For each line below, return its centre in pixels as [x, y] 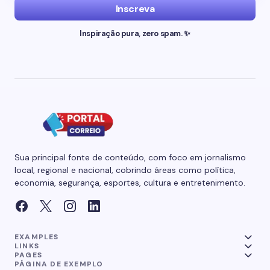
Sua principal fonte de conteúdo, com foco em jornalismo [130, 157]
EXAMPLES [37, 237]
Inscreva [135, 8]
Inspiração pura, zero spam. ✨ [135, 33]
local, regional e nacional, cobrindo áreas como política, [125, 170]
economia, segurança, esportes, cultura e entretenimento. [130, 182]
